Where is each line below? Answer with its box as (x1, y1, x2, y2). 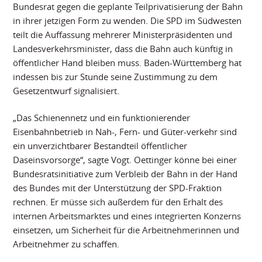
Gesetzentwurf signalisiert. (13, 84, 120, 96)
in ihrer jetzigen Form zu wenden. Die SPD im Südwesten (13, 14, 242, 26)
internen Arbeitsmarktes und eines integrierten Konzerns (13, 210, 242, 222)
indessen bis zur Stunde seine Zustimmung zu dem (13, 70, 218, 82)
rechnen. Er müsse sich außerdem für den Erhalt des (13, 196, 223, 208)
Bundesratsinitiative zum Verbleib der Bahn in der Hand (13, 168, 238, 180)
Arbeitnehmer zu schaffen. (13, 238, 120, 250)
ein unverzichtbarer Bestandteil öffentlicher (13, 140, 188, 152)
